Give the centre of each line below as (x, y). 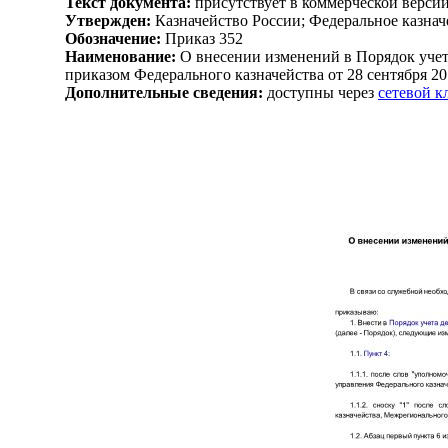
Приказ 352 (202, 38)
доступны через (320, 92)
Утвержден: (108, 20)
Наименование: (120, 56)
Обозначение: (113, 38)
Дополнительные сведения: (164, 92)
